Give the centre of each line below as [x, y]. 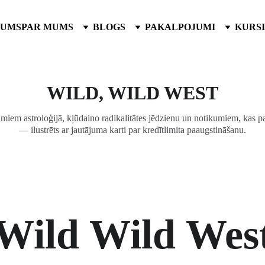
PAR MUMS [47, 27]
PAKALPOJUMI [180, 27]
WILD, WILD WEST [132, 93]
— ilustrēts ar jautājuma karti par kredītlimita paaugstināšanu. [132, 130]
